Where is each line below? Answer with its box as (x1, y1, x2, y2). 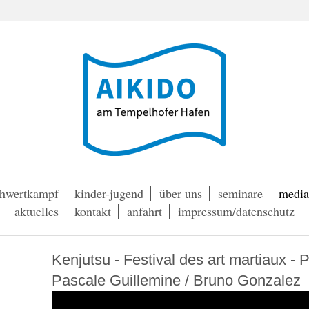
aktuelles (14, 203, 59, 219)
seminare (218, 185, 263, 201)
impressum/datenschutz (178, 203, 295, 219)
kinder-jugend (74, 185, 143, 201)
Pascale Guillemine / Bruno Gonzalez (51, 272, 301, 289)
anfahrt (127, 203, 162, 219)
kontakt (74, 203, 111, 219)
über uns (159, 185, 202, 201)
